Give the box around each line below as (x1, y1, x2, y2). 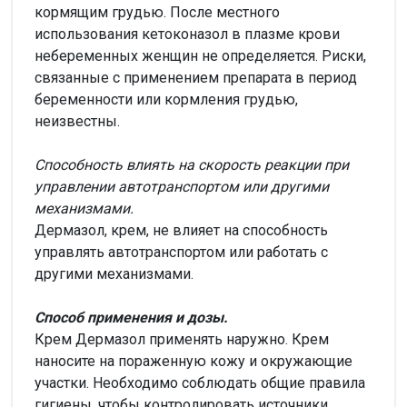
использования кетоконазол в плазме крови (35, 25, 340, 43)
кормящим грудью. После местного (35, 3, 280, 21)
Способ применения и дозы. (35, 308, 228, 326)
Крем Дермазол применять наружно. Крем (35, 330, 329, 348)
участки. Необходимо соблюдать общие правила (35, 373, 365, 392)
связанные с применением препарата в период (35, 68, 357, 86)
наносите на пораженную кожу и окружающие (35, 352, 352, 370)
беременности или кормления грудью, (35, 90, 298, 108)
